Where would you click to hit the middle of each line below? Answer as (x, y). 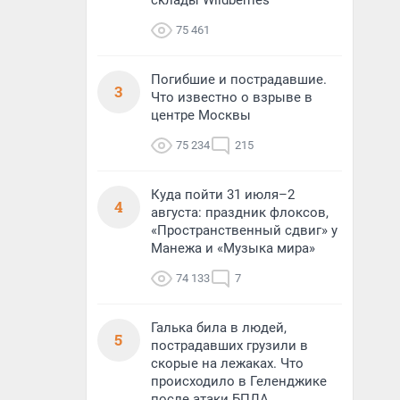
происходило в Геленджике (239, 381)
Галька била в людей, (219, 328)
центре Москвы (201, 115)
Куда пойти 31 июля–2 (223, 195)
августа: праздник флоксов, (240, 212)
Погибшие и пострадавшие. (239, 79)
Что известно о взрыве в (232, 97)
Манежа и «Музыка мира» (233, 248)
